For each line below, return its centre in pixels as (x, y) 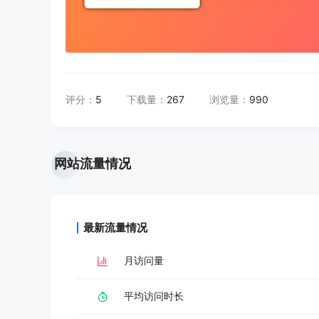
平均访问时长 (154, 296)
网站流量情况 (93, 163)
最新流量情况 (115, 228)
